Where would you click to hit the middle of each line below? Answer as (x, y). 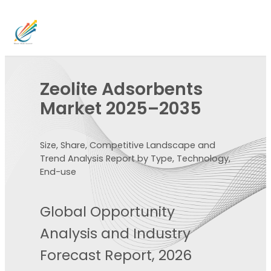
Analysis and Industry (116, 234)
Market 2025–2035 (121, 109)
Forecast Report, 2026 (116, 256)
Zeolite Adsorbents (122, 89)
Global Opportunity (108, 212)
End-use (58, 171)
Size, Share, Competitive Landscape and (128, 145)
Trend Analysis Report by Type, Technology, (135, 158)
